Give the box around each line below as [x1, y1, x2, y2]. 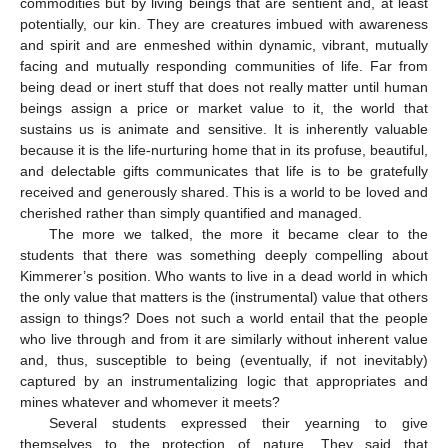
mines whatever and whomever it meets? [20, 393, 280, 410]
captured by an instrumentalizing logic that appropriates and [20, 372, 428, 389]
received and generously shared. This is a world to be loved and [20, 183, 428, 200]
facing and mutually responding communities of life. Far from [20, 57, 428, 74]
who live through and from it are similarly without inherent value [20, 330, 428, 347]
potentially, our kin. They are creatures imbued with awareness [20, 15, 428, 32]
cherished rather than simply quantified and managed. [20, 204, 362, 221]
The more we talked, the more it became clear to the [48, 225, 428, 242]
